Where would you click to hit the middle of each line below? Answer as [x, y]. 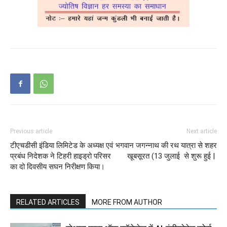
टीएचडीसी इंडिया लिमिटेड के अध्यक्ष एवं [62, 145]
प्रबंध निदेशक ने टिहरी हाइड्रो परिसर [61, 156]
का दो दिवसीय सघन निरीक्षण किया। [58, 167]
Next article [202, 131]
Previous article [31, 131]
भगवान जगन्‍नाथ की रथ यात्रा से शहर [166, 145]
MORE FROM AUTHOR [127, 202]
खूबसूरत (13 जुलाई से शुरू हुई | [172, 156]
